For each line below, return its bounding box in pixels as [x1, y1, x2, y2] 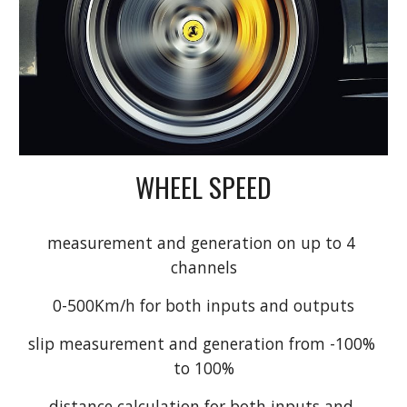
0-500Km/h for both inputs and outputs [53, 293, 354, 316]
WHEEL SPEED [135, 166, 272, 206]
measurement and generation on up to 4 [47, 231, 355, 253]
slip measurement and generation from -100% [27, 332, 375, 354]
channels [170, 255, 237, 278]
